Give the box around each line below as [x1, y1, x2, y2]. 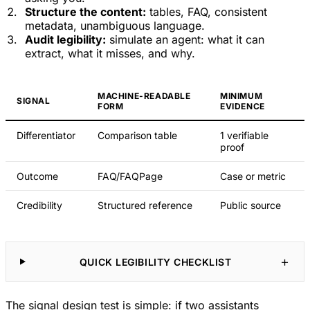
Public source [220, 199, 281, 212]
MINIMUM [220, 91, 263, 102]
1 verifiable [220, 129, 268, 142]
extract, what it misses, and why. [25, 46, 195, 61]
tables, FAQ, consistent [146, 5, 267, 19]
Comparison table [98, 129, 177, 142]
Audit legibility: [25, 33, 106, 47]
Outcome [17, 170, 58, 183]
